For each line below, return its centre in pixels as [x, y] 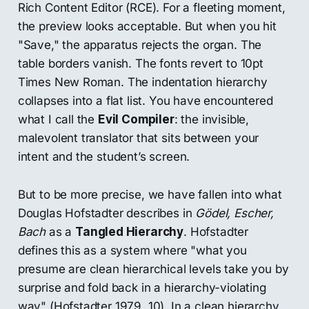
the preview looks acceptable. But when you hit [147, 27]
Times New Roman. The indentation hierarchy [142, 82]
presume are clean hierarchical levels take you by [153, 269]
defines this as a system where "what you [132, 251]
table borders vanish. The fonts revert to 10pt [140, 64]
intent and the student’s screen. [104, 157]
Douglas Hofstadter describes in [107, 213]
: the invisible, [212, 120]
